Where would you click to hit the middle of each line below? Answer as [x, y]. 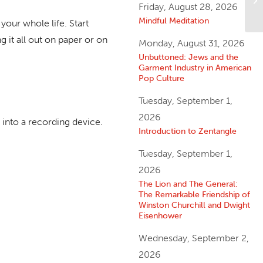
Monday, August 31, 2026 [191, 43]
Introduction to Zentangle [187, 131]
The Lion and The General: [188, 184]
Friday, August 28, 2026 [188, 7]
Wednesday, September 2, [193, 238]
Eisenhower [160, 216]
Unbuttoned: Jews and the [188, 57]
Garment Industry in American [195, 68]
